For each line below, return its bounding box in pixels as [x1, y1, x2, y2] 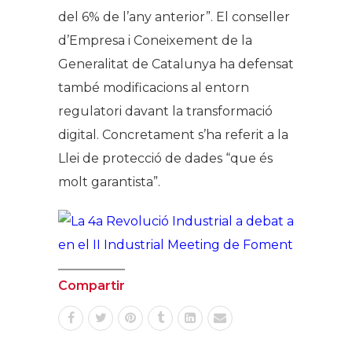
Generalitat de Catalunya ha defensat [58, 57, 294, 72]
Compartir [58, 278, 125, 294]
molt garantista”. [58, 174, 160, 190]
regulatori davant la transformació [58, 104, 273, 119]
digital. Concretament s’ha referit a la [58, 127, 288, 143]
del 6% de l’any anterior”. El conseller [58, 9, 290, 25]
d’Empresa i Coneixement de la [58, 33, 252, 49]
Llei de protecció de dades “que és [58, 151, 273, 167]
